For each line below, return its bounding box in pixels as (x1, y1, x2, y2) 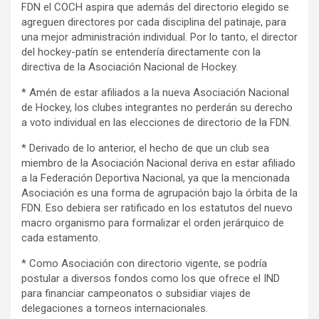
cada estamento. (21, 231, 100, 244)
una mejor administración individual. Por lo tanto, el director (21, 31, 298, 43)
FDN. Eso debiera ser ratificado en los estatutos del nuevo (21, 202, 293, 214)
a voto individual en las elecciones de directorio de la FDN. (21, 116, 291, 129)
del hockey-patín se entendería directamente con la (21, 46, 261, 58)
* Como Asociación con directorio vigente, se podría (21, 257, 267, 270)
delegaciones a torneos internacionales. (21, 302, 208, 315)
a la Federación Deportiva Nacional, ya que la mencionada (21, 172, 290, 184)
